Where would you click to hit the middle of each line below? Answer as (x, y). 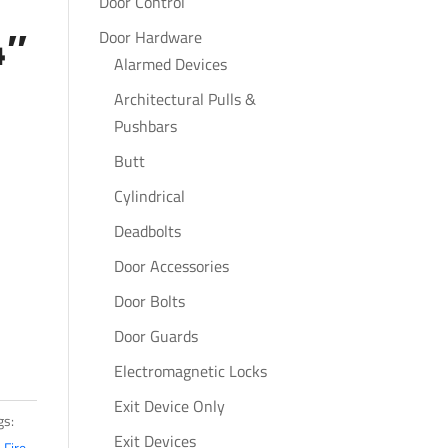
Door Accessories (171, 266)
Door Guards (155, 336)
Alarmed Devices (170, 64)
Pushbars (145, 126)
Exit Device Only (169, 406)
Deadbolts (147, 231)
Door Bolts (149, 301)
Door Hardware (150, 37)
